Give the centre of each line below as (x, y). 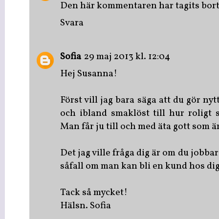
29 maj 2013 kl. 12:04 (127, 57)
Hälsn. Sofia (86, 206)
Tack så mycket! (94, 193)
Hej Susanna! (89, 74)
